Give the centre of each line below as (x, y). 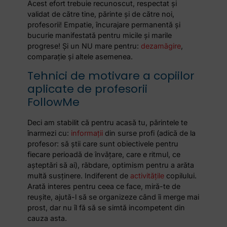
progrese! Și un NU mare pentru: (84, 46)
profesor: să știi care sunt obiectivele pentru (103, 143)
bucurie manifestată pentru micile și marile (100, 35)
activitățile (147, 175)
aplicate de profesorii (88, 89)
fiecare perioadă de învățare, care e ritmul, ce (104, 154)
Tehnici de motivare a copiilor (111, 75)
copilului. (181, 175)
